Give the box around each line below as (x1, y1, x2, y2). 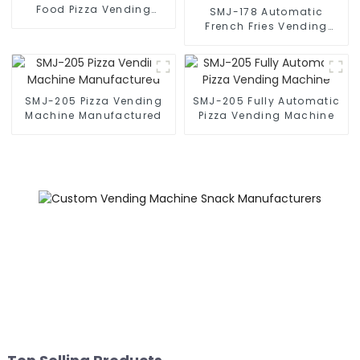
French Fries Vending (205, 18, 328, 33)
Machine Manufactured (25, 108, 162, 122)
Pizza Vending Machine (198, 108, 334, 122)
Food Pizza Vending (36, 2, 151, 16)
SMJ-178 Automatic (209, 4, 324, 18)
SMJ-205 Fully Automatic (192, 93, 341, 108)
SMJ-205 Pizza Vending (25, 93, 162, 108)
